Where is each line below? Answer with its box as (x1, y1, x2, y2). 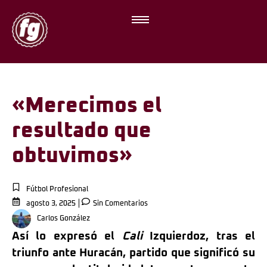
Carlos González (37, 215, 90, 223)
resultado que (12, 120, 151, 141)
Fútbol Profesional (26, 186, 88, 193)
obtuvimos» (12, 145, 132, 166)
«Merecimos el (12, 95, 162, 116)
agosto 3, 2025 (26, 200, 76, 207)
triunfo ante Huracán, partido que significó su (12, 247, 255, 259)
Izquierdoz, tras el (142, 231, 256, 242)
